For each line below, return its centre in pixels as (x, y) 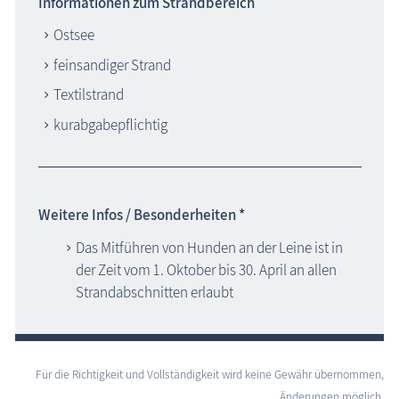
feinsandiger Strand (112, 65)
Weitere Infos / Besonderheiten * (141, 215)
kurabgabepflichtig (110, 124)
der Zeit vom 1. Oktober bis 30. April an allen (206, 269)
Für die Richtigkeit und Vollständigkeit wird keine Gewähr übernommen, (210, 375)
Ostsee (73, 35)
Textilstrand (88, 95)
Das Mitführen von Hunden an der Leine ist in (209, 247)
